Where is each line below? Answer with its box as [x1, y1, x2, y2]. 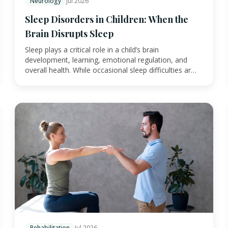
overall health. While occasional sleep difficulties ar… [25, 65, 196, 75]
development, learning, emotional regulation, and [25, 54, 187, 65]
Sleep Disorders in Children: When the [25, 13, 188, 25]
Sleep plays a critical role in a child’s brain [25, 44, 159, 54]
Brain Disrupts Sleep [25, 27, 113, 40]
